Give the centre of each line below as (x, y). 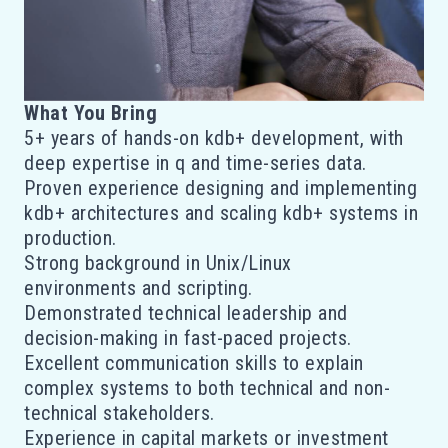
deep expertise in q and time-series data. (195, 162)
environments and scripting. (138, 287)
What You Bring (90, 112)
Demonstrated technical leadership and (186, 312)
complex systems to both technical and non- (207, 387)
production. (70, 237)
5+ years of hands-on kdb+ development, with (214, 137)
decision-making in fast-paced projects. (188, 337)
